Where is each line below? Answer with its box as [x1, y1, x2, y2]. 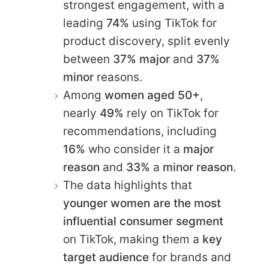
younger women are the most [63, 196, 221, 210]
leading [63, 16, 106, 30]
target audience [63, 250, 149, 264]
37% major [113, 52, 170, 66]
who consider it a [85, 142, 183, 156]
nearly [63, 106, 100, 120]
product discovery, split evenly [63, 34, 230, 48]
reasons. [94, 70, 142, 84]
